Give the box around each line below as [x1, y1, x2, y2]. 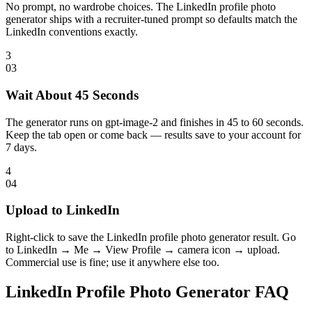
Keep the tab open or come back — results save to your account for [6, 128, 301, 141]
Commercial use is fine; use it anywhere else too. [6, 256, 219, 268]
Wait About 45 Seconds [6, 87, 139, 102]
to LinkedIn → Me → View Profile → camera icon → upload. [6, 243, 280, 256]
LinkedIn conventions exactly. [6, 26, 138, 38]
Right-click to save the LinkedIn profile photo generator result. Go [6, 231, 296, 243]
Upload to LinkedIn [6, 203, 120, 218]
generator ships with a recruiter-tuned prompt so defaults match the [6, 13, 297, 26]
